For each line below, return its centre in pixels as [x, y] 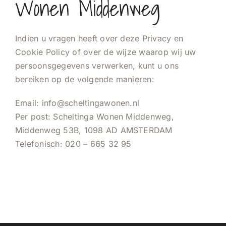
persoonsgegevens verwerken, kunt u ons [97, 65]
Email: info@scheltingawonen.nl [77, 103]
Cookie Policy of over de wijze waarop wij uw [106, 52]
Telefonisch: [40, 144]
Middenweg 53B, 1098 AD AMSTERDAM [94, 130]
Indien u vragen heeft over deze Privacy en [99, 38]
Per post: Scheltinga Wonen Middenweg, [95, 116]
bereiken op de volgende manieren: [85, 79]
